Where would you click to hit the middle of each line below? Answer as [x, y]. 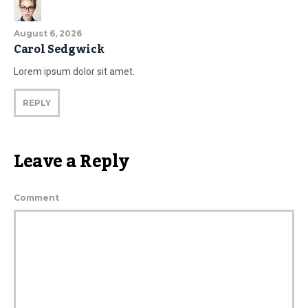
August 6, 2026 [48, 34]
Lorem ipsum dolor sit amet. [74, 72]
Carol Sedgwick [59, 50]
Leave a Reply [71, 162]
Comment [36, 198]
